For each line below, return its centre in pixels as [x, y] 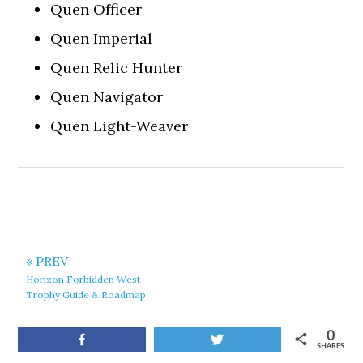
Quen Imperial [102, 38]
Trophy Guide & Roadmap [86, 295]
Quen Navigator [107, 97]
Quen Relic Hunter [117, 68]
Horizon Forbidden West [83, 279]
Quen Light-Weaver [120, 126]
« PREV [47, 261]
